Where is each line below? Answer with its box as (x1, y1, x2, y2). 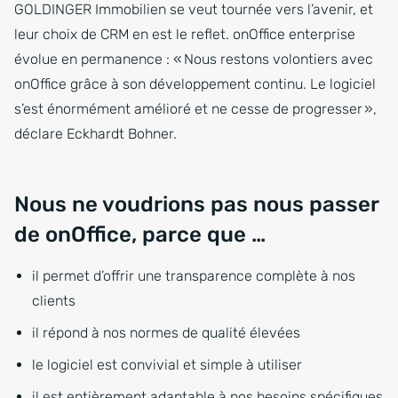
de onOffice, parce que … (14, 222, 266, 248)
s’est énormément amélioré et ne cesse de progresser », (14, 100, 377, 118)
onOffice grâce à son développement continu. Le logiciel (14, 76, 376, 93)
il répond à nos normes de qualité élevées (32, 324, 300, 342)
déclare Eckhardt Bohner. (14, 125, 177, 143)
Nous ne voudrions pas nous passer (14, 192, 378, 218)
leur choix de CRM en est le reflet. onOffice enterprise (14, 26, 355, 44)
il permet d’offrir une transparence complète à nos (32, 267, 355, 285)
